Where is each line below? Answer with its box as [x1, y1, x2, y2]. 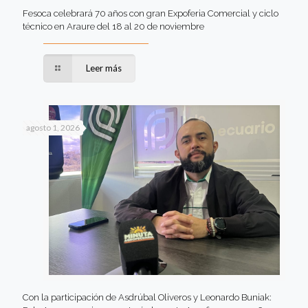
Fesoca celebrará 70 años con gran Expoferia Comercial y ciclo [23, 8, 278, 19]
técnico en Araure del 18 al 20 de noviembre [23, 21, 204, 32]
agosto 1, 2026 [26, 122, 80, 133]
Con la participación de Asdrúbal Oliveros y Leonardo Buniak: [23, 292, 272, 303]
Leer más [86, 62, 122, 74]
